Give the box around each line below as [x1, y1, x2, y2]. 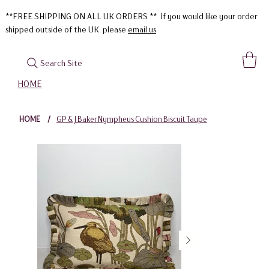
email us [127, 24, 156, 35]
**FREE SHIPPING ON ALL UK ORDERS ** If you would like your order [5, 11, 258, 22]
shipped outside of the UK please [5, 24, 128, 35]
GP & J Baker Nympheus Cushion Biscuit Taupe [56, 113, 207, 124]
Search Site [40, 58, 83, 68]
